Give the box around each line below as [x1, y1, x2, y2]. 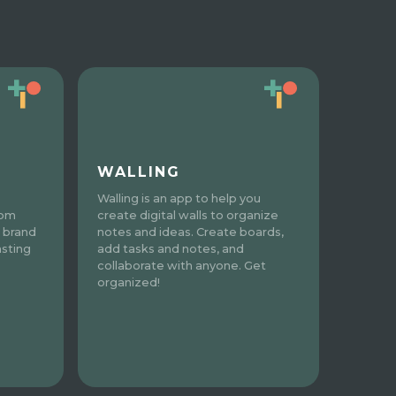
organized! [97, 276, 161, 289]
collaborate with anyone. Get [97, 259, 267, 272]
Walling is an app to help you [97, 192, 262, 205]
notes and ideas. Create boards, [97, 225, 285, 239]
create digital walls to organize [97, 209, 279, 222]
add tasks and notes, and [97, 242, 245, 255]
